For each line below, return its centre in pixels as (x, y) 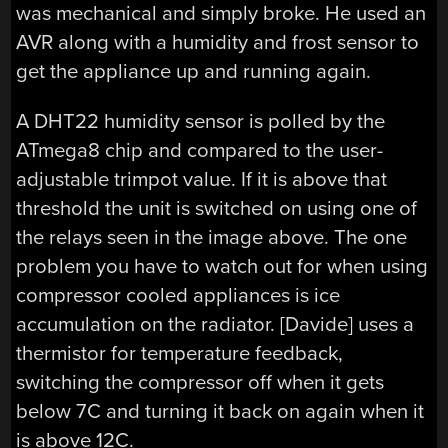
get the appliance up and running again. (194, 72)
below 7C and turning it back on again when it (220, 411)
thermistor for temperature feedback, (180, 353)
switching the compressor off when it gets (200, 382)
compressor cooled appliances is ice (178, 295)
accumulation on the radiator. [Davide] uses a (215, 324)
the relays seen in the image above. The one (212, 237)
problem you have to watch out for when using (222, 266)
